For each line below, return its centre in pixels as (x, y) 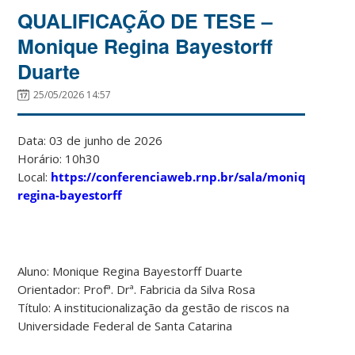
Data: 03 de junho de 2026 (90, 140)
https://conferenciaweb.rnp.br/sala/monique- (188, 176)
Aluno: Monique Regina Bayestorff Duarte (130, 271)
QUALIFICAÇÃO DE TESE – (145, 20)
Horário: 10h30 (59, 158)
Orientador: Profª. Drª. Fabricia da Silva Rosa (137, 289)
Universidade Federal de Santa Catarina (125, 325)
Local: (34, 176)
